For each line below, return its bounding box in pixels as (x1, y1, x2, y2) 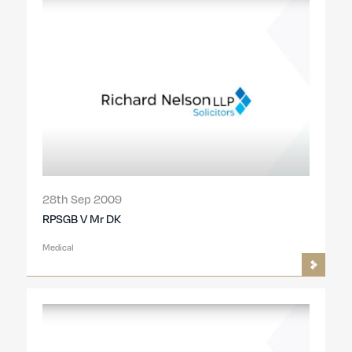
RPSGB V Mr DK (42, 210, 121, 226)
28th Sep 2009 (42, 190, 122, 207)
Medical (42, 240, 74, 253)
